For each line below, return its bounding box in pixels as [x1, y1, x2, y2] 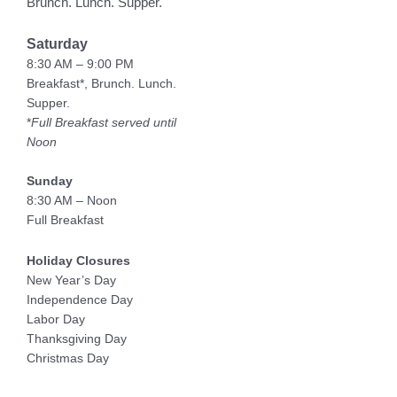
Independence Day [27, 293, 133, 307]
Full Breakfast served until [31, 116, 176, 130]
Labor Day [27, 313, 85, 327]
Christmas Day [27, 352, 109, 366]
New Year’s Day [27, 274, 116, 288]
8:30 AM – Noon [27, 194, 117, 208]
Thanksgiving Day [27, 332, 127, 346]
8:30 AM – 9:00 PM [27, 58, 137, 72]
